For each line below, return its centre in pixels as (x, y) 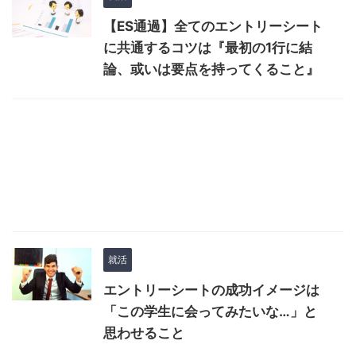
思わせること (144, 333)
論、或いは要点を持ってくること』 (211, 70)
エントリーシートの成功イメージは (211, 290)
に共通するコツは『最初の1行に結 (208, 48)
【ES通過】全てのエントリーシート (213, 27)
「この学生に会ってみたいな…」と (210, 312)
